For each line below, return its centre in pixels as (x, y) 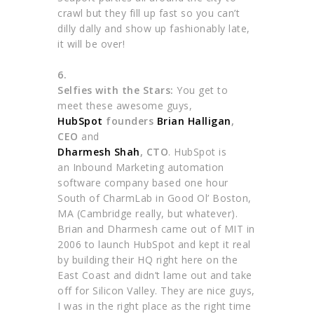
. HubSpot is (198, 152)
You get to (201, 90)
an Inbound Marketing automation (141, 168)
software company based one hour (143, 183)
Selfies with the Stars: (116, 90)
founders (130, 121)
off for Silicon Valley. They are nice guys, (156, 291)
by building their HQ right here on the (148, 260)
